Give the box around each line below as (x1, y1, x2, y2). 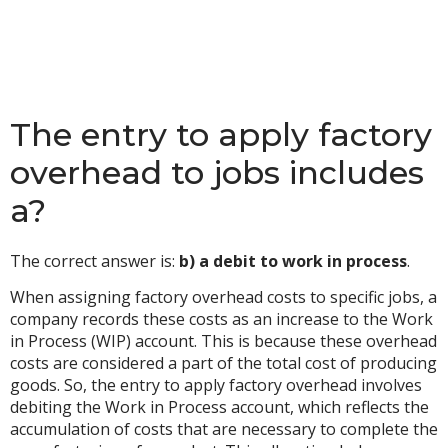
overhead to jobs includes (10, 153, 424, 192)
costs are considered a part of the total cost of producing (10, 352, 437, 375)
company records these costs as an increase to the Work (10, 308, 433, 331)
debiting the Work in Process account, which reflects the (10, 396, 429, 419)
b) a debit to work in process (179, 250, 407, 272)
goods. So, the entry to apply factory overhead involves (10, 374, 422, 397)
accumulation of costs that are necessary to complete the (10, 418, 438, 441)
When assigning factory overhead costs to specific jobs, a (10, 286, 437, 309)
